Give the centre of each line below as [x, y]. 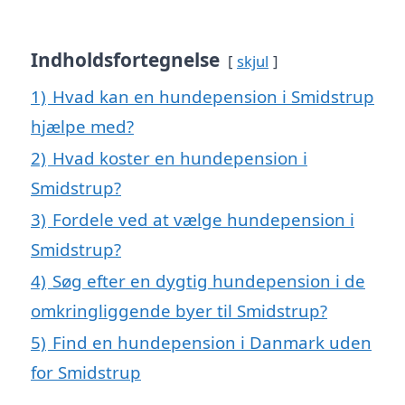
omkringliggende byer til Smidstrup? [179, 311]
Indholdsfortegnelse [125, 60]
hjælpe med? [82, 127]
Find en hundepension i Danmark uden [212, 343]
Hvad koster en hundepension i [180, 158]
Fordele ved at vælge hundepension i [203, 220]
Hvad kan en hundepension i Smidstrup [213, 97]
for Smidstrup [86, 372]
